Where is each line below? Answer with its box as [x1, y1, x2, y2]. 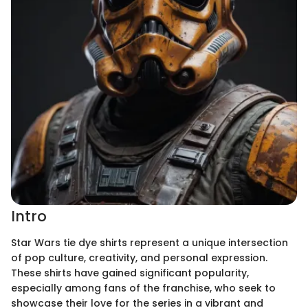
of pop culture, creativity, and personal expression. [11, 250, 267, 265]
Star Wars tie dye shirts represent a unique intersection [11, 235, 288, 250]
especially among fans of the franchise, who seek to [11, 280, 276, 295]
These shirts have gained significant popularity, [11, 265, 249, 280]
